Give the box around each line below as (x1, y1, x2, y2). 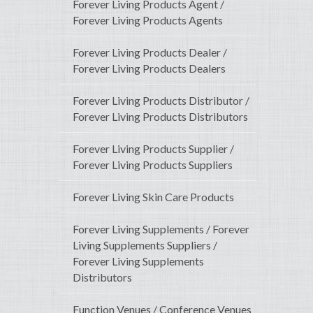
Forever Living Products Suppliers (73, 158, 233, 172)
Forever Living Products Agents (73, 13, 223, 27)
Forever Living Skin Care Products (73, 190, 234, 204)
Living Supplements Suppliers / (73, 238, 217, 252)
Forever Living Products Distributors (73, 110, 248, 124)
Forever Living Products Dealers (73, 61, 226, 75)
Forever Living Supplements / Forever (73, 222, 249, 236)
